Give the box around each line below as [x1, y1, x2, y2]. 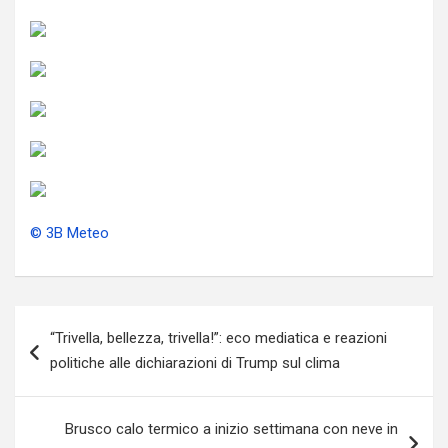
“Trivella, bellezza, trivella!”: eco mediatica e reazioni [50, 329, 387, 347]
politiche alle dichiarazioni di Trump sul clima [50, 354, 340, 372]
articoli [14, 338, 96, 367]
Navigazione [14, 306, 154, 335]
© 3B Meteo [30, 224, 109, 242]
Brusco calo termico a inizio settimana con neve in [65, 420, 398, 438]
